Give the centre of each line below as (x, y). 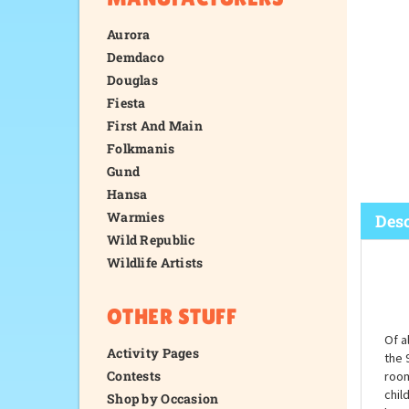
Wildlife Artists (155, 262)
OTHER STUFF (172, 316)
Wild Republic (151, 240)
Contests (134, 376)
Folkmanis (141, 148)
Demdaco (136, 57)
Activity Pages (153, 353)
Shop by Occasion (163, 399)
